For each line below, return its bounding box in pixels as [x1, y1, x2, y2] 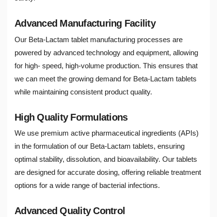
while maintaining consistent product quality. [15, 87, 152, 96]
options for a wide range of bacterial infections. [15, 181, 160, 190]
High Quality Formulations [15, 111, 128, 123]
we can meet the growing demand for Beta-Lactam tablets [15, 74, 197, 83]
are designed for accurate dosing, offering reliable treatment [15, 168, 201, 177]
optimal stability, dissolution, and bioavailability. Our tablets [15, 155, 197, 164]
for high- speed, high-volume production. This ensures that [15, 61, 198, 70]
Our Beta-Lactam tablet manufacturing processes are [15, 35, 183, 44]
